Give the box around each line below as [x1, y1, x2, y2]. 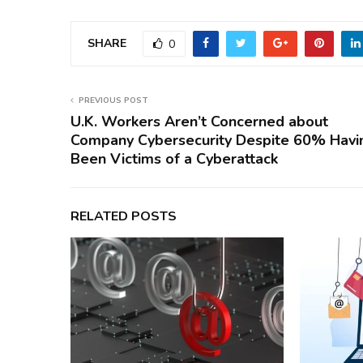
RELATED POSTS [70, 207, 177, 226]
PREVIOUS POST [79, 95, 148, 107]
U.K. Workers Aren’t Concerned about [70, 112, 328, 132]
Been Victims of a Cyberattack [70, 149, 278, 169]
